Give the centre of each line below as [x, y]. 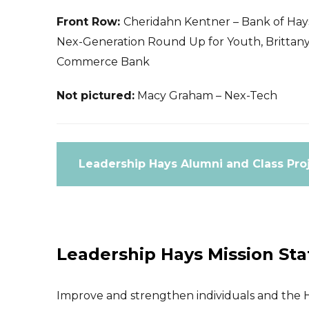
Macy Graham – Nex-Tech [206, 95]
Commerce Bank [103, 61]
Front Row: [90, 21]
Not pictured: [96, 95]
